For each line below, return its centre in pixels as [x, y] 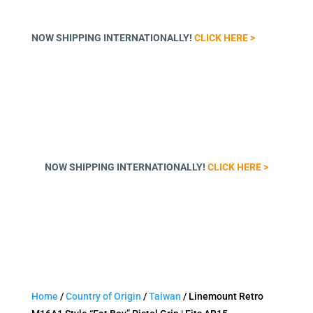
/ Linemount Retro [222, 296]
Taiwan [165, 296]
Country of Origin [103, 296]
